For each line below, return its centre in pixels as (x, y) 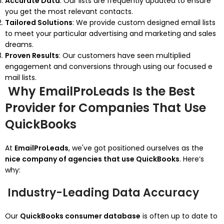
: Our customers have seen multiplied (125, 55)
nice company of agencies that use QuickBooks (92, 159)
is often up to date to (179, 216)
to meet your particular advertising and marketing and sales (110, 33)
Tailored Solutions (39, 22)
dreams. (19, 44)
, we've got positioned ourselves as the (136, 148)
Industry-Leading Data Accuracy (102, 193)
